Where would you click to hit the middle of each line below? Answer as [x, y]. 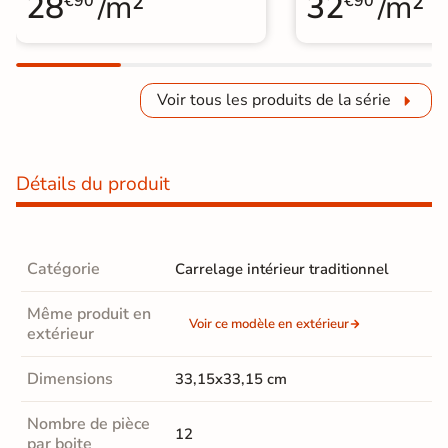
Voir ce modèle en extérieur [269, 324]
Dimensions [70, 379]
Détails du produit [93, 184]
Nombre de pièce [88, 424]
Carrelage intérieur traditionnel [282, 269]
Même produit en [89, 314]
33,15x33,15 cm [231, 379]
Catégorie [63, 269]
